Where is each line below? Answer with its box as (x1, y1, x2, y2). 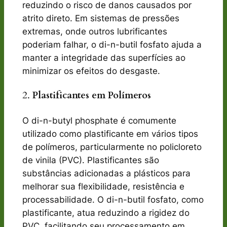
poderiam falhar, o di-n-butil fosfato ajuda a (22, 40, 202, 50)
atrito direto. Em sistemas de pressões (22, 13, 179, 24)
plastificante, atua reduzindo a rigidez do (22, 207, 190, 218)
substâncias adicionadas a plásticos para (22, 168, 191, 178)
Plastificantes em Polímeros (32, 89, 151, 102)
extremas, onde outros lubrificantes (22, 26, 167, 37)
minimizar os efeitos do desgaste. (22, 66, 160, 77)
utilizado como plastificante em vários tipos (22, 128, 198, 139)
